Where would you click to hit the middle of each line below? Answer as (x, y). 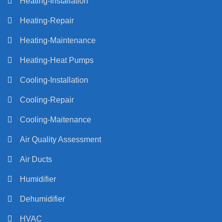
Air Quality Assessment (60, 139)
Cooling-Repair (47, 100)
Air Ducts (36, 159)
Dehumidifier (42, 199)
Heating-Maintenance (58, 40)
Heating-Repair (47, 20)
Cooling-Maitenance (55, 119)
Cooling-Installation (54, 80)
